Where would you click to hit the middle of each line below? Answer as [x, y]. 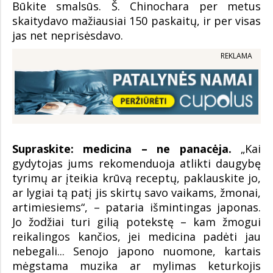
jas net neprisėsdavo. [68, 36]
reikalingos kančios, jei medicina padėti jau [136, 236]
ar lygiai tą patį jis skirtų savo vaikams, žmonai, [136, 192]
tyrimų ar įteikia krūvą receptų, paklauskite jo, [136, 178]
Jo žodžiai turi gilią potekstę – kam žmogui [136, 222]
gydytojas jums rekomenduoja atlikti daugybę [136, 163]
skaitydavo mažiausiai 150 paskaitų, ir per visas [136, 21]
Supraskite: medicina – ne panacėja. [122, 148]
